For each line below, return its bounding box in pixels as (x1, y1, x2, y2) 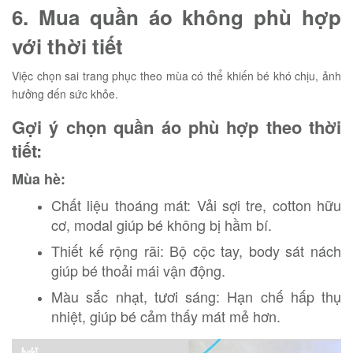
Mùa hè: (12, 169, 65, 189)
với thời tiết (12, 32, 123, 61)
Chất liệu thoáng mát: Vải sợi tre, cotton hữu (51, 195, 341, 215)
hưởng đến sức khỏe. (12, 86, 118, 102)
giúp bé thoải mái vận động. (51, 260, 225, 281)
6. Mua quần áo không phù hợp (12, 2, 341, 32)
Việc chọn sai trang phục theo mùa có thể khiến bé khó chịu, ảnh (12, 68, 341, 84)
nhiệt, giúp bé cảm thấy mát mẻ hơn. (51, 306, 281, 326)
